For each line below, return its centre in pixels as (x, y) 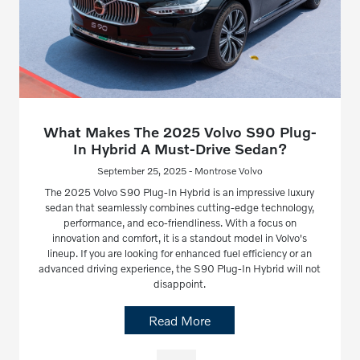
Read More (180, 320)
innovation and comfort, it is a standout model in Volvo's (180, 237)
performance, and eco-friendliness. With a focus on (180, 222)
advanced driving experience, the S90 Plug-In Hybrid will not (180, 268)
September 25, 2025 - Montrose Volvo (180, 170)
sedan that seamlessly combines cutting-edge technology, (180, 207)
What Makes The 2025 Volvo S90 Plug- (180, 131)
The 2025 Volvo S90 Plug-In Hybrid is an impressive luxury (180, 192)
